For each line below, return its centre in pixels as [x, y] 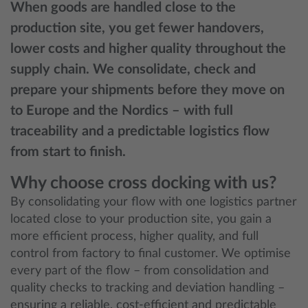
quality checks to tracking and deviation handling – [147, 288]
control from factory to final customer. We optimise [151, 254]
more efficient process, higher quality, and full [134, 236]
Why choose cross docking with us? [144, 183]
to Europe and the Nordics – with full [122, 111]
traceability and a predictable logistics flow [140, 131]
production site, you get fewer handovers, [137, 28]
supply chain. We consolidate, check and [133, 69]
